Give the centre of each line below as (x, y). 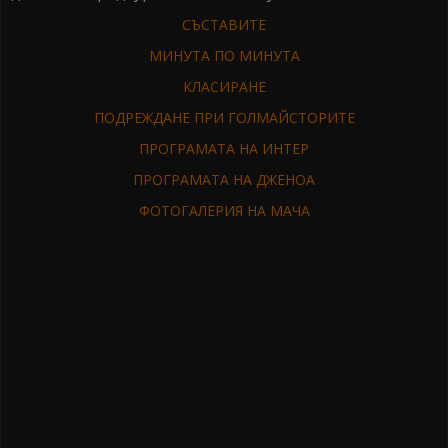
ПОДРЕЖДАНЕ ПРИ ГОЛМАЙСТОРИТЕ (224, 117)
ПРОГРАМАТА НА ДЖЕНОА (224, 179)
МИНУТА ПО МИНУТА (224, 55)
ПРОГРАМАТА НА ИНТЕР (224, 148)
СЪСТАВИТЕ (224, 24)
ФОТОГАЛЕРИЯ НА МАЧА (224, 210)
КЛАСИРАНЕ (224, 86)
